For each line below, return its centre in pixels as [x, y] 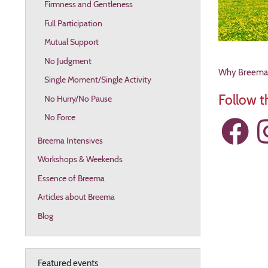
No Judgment [68, 61]
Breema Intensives [70, 140]
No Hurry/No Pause [78, 98]
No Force [60, 118]
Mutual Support [71, 42]
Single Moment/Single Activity [98, 80]
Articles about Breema [76, 197]
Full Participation [73, 23]
